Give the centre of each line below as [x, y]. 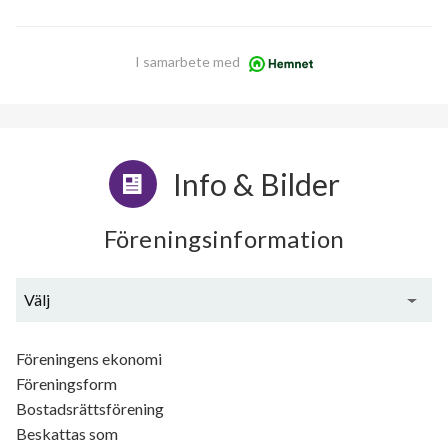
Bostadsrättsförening [90, 409]
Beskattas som [67, 434]
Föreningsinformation [224, 239]
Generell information [224, 344]
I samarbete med [187, 62]
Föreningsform [66, 384]
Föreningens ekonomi [89, 359]
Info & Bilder [256, 184]
